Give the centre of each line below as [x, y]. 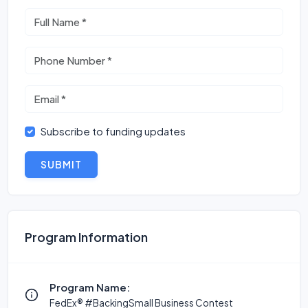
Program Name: [90, 287]
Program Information [86, 237]
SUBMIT [61, 164]
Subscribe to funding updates [113, 131]
